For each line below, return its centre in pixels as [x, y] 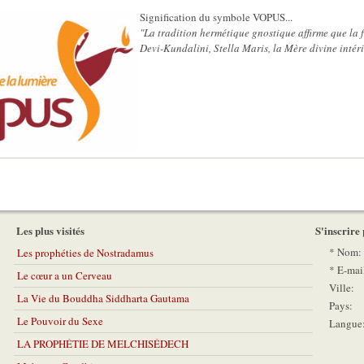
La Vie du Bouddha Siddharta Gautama [103, 298]
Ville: [342, 288]
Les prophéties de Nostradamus [85, 253]
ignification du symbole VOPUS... [219, 17]
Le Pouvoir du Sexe [60, 321]
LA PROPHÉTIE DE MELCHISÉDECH [103, 344]
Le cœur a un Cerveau [65, 275]
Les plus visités [50, 230]
